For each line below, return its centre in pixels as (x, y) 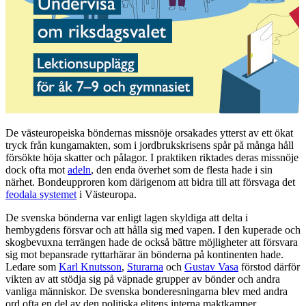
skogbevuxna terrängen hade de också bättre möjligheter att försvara (152, 242)
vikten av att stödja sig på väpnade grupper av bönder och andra (143, 279)
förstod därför (269, 267)
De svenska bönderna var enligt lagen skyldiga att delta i (127, 218)
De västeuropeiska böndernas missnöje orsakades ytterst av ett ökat (149, 133)
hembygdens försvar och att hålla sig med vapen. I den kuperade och (153, 230)
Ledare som (32, 267)
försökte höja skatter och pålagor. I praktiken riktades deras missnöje (152, 158)
